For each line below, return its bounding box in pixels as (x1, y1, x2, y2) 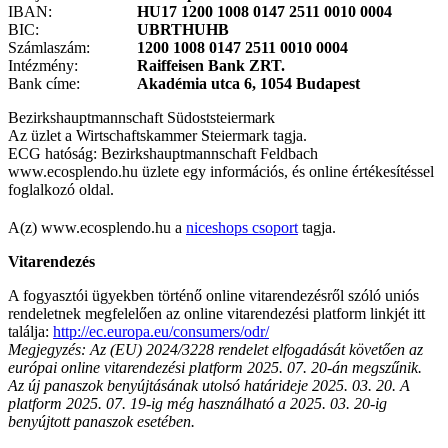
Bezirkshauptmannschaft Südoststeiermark (8, 108, 275, 126)
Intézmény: (8, 56, 78, 74)
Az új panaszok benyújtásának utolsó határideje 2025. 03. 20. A (8, 376, 410, 394)
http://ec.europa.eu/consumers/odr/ (53, 322, 269, 340)
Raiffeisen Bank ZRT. (137, 56, 285, 74)
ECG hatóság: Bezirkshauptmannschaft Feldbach (8, 144, 318, 162)
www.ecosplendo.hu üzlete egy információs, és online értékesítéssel (8, 162, 434, 180)
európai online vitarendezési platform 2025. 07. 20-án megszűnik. (8, 358, 422, 376)
